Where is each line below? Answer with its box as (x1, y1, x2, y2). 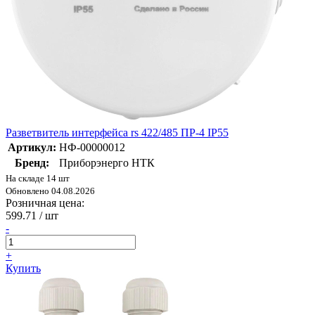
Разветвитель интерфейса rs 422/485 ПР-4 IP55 (6, 127, 229, 139)
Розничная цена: (6, 197, 84, 210)
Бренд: (15, 157, 49, 169)
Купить (6, 262, 41, 275)
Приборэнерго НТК (59, 157, 155, 169)
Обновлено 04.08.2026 (6, 186, 95, 197)
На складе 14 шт (6, 173, 70, 184)
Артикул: (8, 141, 56, 154)
